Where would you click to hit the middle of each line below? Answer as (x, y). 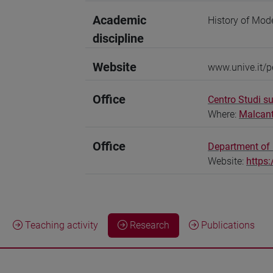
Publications (227, 225)
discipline (118, 38)
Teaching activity (60, 225)
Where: (223, 114)
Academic (119, 20)
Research (148, 225)
